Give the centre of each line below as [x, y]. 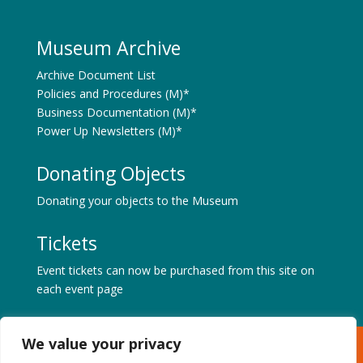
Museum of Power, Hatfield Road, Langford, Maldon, [176, 344]
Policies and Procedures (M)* [113, 93]
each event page [79, 288]
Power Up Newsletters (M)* [109, 130]
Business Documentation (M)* [116, 112]
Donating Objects [111, 173]
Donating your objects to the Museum [137, 200]
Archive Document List [96, 75]
